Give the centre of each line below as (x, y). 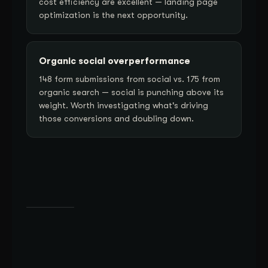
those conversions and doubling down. (116, 118)
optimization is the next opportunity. (113, 15)
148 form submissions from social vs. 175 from (130, 79)
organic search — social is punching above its (131, 92)
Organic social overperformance (115, 61)
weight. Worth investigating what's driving (124, 105)
